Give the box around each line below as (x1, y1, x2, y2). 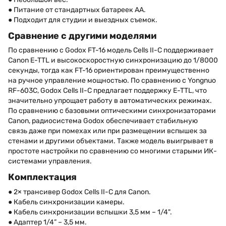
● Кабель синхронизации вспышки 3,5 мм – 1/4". (8, 207, 172, 216)
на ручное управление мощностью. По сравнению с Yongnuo (8, 76, 216, 85)
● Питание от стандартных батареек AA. (8, 5, 146, 14)
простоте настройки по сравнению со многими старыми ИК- (8, 147, 217, 156)
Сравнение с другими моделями (8, 30, 156, 41)
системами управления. (8, 157, 92, 166)
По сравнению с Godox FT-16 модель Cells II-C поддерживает (8, 46, 213, 55)
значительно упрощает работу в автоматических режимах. (8, 96, 212, 105)
